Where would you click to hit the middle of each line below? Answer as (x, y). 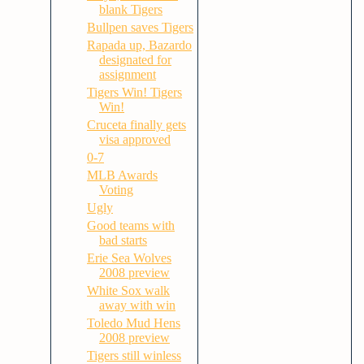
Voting (116, 190)
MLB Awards (122, 175)
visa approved (134, 139)
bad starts (123, 240)
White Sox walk (128, 290)
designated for (135, 60)
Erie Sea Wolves (129, 258)
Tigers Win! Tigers (134, 92)
